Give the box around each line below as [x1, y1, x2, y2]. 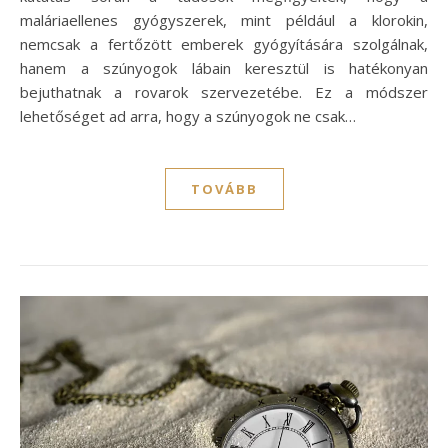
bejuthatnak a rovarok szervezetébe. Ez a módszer [20, 82, 428, 103]
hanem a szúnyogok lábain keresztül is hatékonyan [20, 58, 428, 79]
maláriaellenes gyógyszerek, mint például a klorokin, [20, 10, 428, 31]
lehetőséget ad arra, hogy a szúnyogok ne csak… [20, 106, 356, 127]
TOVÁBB [190, 180, 258, 199]
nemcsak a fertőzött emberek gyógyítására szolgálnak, [20, 34, 428, 55]
